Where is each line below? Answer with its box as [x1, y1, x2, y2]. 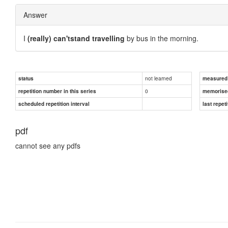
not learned [145, 74, 172, 82]
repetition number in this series [18, 87, 96, 95]
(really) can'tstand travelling [27, 33, 125, 43]
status [18, 74, 34, 82]
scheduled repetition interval [18, 100, 90, 107]
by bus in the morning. [125, 33, 198, 43]
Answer [23, 9, 47, 20]
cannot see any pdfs [15, 140, 80, 151]
